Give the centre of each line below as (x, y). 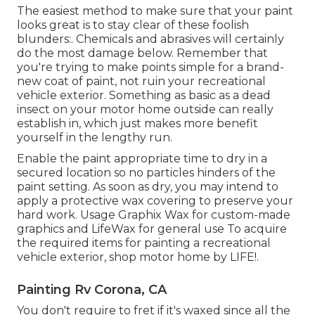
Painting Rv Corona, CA (92, 290)
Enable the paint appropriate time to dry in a (142, 159)
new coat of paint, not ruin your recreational (141, 82)
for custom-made (240, 215)
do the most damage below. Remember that (142, 53)
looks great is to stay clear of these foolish (133, 25)
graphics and (54, 229)
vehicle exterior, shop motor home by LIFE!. (138, 257)
